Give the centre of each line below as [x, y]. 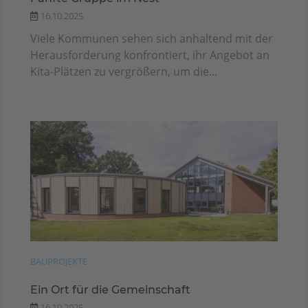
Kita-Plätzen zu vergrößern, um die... [124, 71]
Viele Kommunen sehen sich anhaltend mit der [152, 38]
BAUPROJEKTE [59, 262]
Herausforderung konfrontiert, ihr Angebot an [150, 55]
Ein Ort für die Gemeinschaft [110, 290]
